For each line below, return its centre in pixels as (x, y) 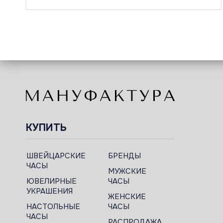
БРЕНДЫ (124, 156)
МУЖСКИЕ (127, 171)
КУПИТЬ (46, 128)
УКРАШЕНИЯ (50, 191)
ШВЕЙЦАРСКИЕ (56, 156)
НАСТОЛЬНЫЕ (53, 207)
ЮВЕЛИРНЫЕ (52, 181)
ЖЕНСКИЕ (127, 197)
